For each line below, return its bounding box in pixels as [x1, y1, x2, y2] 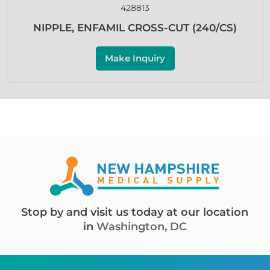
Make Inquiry [105, 52, 165, 64]
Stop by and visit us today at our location [21, 205, 249, 219]
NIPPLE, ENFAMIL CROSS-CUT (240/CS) [33, 22, 237, 34]
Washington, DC [96, 219, 187, 233]
